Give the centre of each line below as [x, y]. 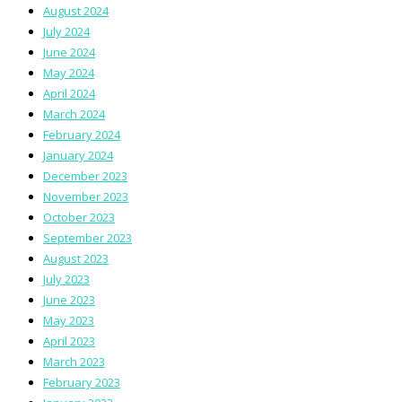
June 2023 [69, 299]
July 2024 [66, 31]
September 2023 [87, 237]
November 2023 [86, 196]
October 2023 [79, 217]
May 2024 [69, 72]
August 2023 [76, 258]
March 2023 [74, 361]
